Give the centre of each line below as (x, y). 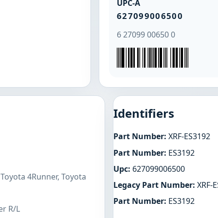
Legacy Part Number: (154, 185)
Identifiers (144, 113)
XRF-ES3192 (188, 136)
